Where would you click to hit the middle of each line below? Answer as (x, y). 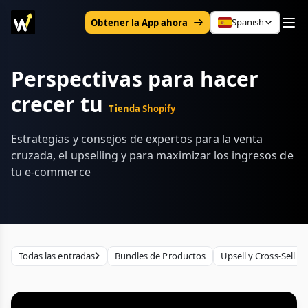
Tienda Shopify (142, 109)
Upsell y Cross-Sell (257, 256)
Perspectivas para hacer (135, 79)
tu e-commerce (51, 172)
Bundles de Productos (160, 256)
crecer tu (60, 104)
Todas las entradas (57, 256)
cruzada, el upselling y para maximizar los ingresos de (152, 155)
